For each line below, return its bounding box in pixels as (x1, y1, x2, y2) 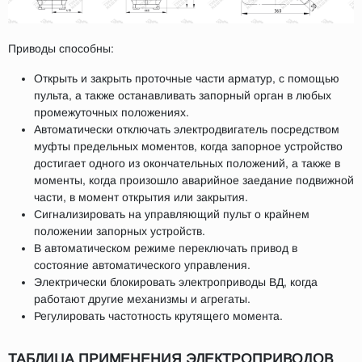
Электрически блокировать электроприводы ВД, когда (34, 276, 318, 289)
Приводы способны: (8, 42, 114, 56)
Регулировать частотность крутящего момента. (34, 309, 283, 323)
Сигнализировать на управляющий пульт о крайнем (34, 208, 309, 221)
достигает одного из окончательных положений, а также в (34, 157, 340, 170)
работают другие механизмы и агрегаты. (34, 293, 250, 306)
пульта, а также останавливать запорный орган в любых (34, 89, 331, 103)
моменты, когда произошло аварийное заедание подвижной (34, 174, 354, 187)
